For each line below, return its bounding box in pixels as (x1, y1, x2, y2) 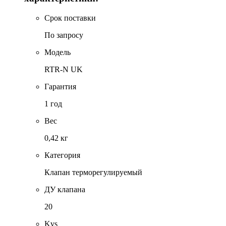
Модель (44, 47, 71, 56)
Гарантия (44, 82, 76, 91)
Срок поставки (44, 13, 96, 22)
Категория (44, 150, 80, 159)
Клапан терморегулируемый (44, 167, 142, 177)
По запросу (44, 30, 83, 39)
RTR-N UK (44, 65, 83, 74)
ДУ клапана (44, 185, 85, 194)
